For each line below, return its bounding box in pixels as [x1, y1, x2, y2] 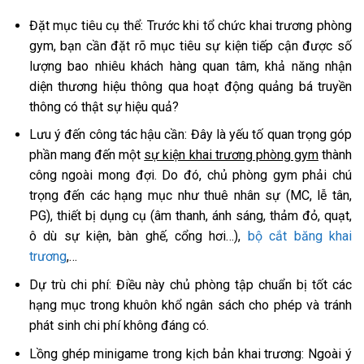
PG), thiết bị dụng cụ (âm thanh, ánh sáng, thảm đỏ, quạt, [28, 208, 352, 224]
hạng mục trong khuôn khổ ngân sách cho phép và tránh [28, 297, 352, 313]
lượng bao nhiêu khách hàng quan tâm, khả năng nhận [28, 58, 352, 74]
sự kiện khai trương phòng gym [144, 147, 318, 163]
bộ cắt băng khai [247, 228, 353, 245]
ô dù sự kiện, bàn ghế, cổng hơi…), [28, 228, 248, 245]
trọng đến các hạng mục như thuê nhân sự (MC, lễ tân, [28, 188, 352, 204]
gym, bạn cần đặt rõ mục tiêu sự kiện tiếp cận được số [28, 37, 352, 54]
